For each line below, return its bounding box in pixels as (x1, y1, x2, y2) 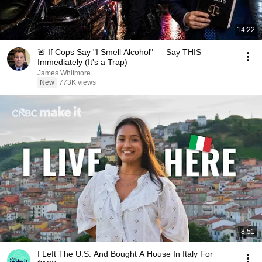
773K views (59, 78, 96, 87)
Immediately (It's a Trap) (37, 57, 127, 67)
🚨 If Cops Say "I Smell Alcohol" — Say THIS (37, 47, 201, 57)
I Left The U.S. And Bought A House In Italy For (37, 249, 213, 258)
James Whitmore (37, 69, 91, 77)
